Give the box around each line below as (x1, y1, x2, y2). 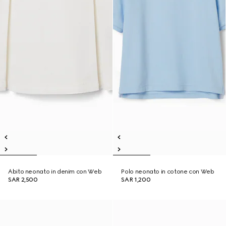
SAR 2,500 (8, 176, 38, 183)
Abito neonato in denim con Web (8, 168, 102, 175)
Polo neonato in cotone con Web (121, 168, 214, 175)
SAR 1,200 (121, 176, 151, 183)
